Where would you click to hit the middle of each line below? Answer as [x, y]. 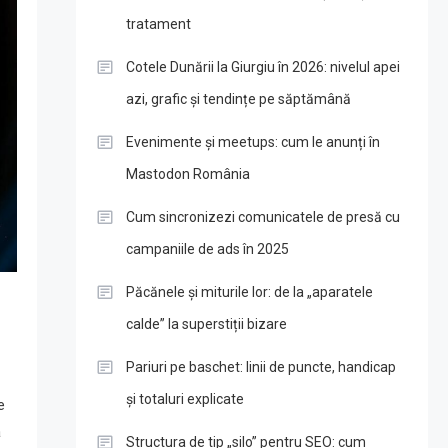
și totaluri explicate [184, 399]
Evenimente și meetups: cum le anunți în [252, 142]
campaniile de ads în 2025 [207, 249]
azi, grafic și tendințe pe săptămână [238, 99]
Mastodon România [187, 174]
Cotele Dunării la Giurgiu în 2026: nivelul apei [262, 67]
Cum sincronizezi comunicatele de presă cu [262, 217]
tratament [158, 24]
